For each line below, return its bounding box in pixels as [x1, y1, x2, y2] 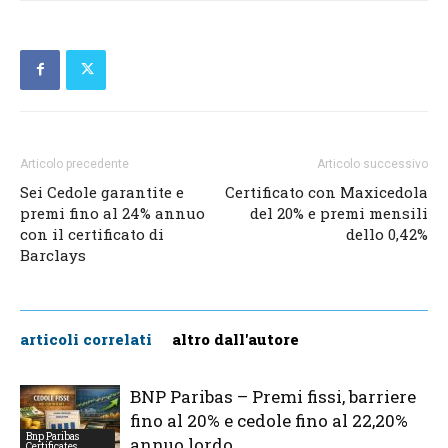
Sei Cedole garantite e [20, 181, 184, 202]
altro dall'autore [172, 328, 299, 349]
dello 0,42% [346, 223, 428, 244]
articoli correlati [20, 328, 152, 349]
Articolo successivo [317, 156, 428, 171]
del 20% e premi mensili [250, 202, 428, 223]
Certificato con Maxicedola [225, 181, 428, 202]
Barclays [20, 244, 86, 265]
